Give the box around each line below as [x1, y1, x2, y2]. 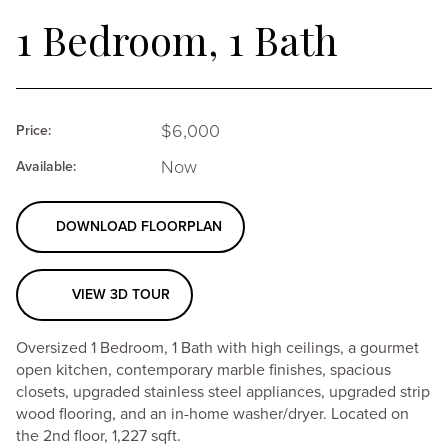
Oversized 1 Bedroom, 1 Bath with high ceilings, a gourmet [16, 338, 419, 358]
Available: [16, 158, 76, 175]
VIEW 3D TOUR [72, 286, 171, 303]
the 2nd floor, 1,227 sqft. [16, 426, 181, 446]
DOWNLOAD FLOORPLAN [56, 218, 223, 235]
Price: [16, 122, 51, 139]
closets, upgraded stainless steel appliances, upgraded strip [16, 382, 430, 402]
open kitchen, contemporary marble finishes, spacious [16, 360, 391, 380]
